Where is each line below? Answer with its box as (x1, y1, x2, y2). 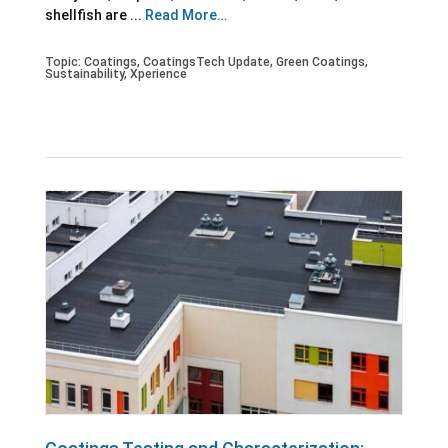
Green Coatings (275, 55, 365, 70)
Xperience (129, 67, 187, 82)
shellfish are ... (44, 7, 145, 24)
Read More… (144, 7, 227, 24)
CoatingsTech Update (142, 55, 270, 70)
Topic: (44, 55, 84, 70)
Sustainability (44, 67, 124, 82)
